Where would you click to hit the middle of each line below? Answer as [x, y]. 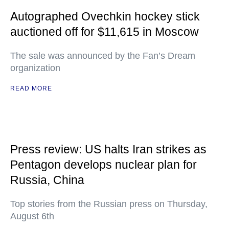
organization [35, 68]
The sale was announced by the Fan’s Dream [103, 56]
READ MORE [31, 88]
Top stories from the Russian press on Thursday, [109, 204]
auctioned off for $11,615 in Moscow [105, 32]
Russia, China [47, 180]
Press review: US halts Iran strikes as [108, 149]
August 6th [32, 216]
